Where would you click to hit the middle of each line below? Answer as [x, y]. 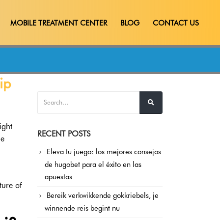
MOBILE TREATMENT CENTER [59, 23]
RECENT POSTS [64, 134]
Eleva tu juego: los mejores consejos [104, 152]
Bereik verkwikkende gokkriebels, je [103, 196]
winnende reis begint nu [82, 208]
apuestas [58, 177]
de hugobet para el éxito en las [93, 165]
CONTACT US [176, 23]
